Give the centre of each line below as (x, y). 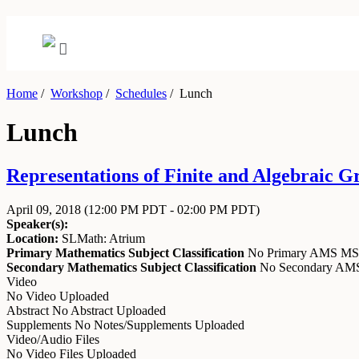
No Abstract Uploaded (109, 310)
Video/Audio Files (53, 339)
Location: (32, 238)
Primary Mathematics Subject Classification (125, 252)
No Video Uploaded (58, 296)
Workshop (77, 93)
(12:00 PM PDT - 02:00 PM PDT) (172, 209)
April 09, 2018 (45, 209)
